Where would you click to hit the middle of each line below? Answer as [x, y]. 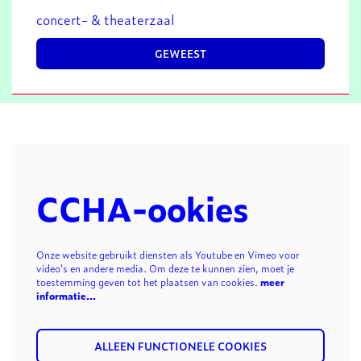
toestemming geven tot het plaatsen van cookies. [148, 282]
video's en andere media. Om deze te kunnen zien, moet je [165, 268]
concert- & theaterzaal [106, 19]
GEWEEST [180, 54]
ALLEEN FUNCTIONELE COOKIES [180, 346]
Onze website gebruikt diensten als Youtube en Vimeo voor [168, 255]
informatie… [66, 296]
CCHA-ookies [143, 207]
